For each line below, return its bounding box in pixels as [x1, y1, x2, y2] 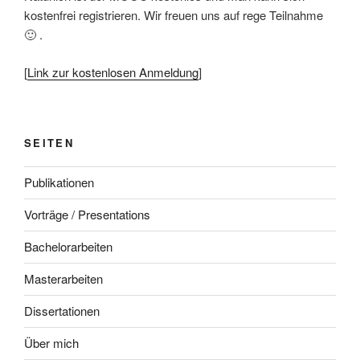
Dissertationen [24, 302, 100, 319]
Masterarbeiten [24, 270, 103, 287]
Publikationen [24, 174, 94, 190]
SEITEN [24, 135, 75, 150]
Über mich [24, 334, 79, 351]
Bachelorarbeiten [24, 238, 112, 255]
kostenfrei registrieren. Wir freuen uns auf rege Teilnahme [24, 6, 323, 23]
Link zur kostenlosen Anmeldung [27, 63, 198, 80]
